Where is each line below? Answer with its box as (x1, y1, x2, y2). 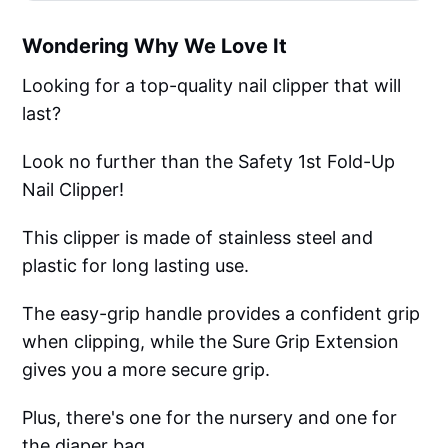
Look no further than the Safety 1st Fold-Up (22, 151, 396, 173)
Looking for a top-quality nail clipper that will (22, 75, 402, 97)
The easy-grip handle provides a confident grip (22, 303, 421, 325)
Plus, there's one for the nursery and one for (22, 407, 398, 429)
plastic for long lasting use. (22, 255, 250, 277)
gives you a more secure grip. (22, 359, 271, 381)
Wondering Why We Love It (22, 34, 288, 59)
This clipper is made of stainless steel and (22, 227, 374, 249)
